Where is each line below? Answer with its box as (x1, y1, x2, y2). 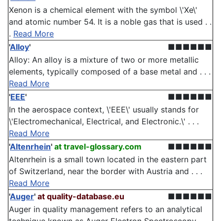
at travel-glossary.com (54, 142, 142, 152)
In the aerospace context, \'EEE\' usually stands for (9, 105, 199, 115)
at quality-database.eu (37, 191, 124, 202)
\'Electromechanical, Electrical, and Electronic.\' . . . (9, 116, 199, 127)
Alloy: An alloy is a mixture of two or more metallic (9, 55, 199, 65)
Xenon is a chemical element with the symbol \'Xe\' (9, 5, 197, 15)
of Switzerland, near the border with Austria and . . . (9, 166, 202, 177)
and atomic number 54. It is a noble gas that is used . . (9, 17, 212, 27)
